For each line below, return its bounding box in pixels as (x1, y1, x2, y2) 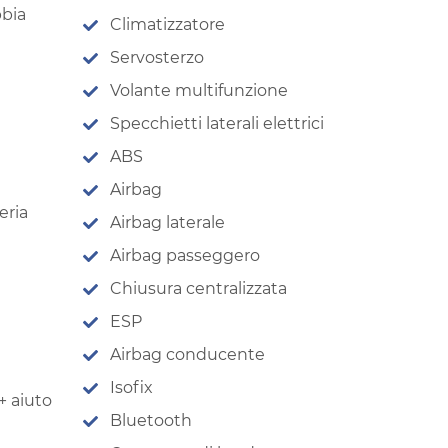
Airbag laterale (110, 212, 225, 232)
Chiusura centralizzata (110, 278, 287, 298)
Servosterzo (110, 47, 204, 67)
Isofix (110, 377, 153, 397)
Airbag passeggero (110, 245, 260, 265)
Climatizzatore (110, 14, 225, 34)
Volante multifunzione (110, 80, 288, 100)
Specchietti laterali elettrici (110, 113, 324, 133)
